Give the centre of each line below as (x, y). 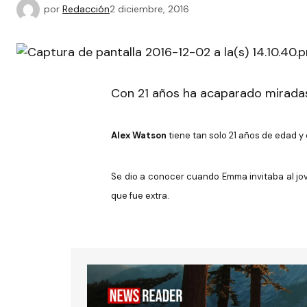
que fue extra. (140, 196)
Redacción (86, 9)
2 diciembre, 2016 (149, 9)
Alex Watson (140, 135)
